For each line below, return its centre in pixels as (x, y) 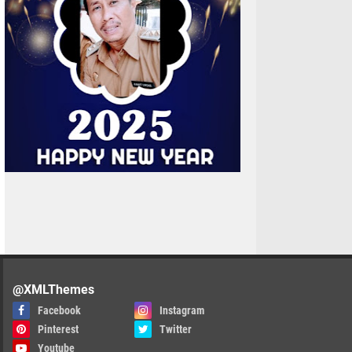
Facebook (59, 310)
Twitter (176, 329)
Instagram (182, 310)
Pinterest (58, 329)
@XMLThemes (53, 290)
